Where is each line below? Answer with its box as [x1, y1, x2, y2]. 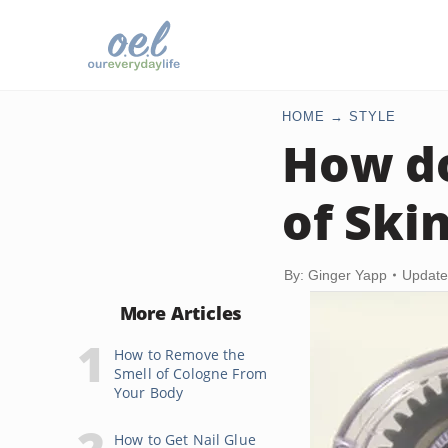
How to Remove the [114, 345, 246, 364]
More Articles [119, 301, 243, 325]
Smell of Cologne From [114, 364, 267, 383]
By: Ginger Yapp [284, 267, 387, 283]
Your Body [114, 383, 184, 402]
